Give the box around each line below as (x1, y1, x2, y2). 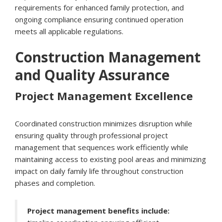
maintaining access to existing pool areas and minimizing (15, 154, 206, 165)
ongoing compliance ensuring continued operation (15, 14, 183, 25)
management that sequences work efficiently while (15, 142, 188, 153)
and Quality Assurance (15, 65, 169, 85)
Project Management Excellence (15, 88, 193, 104)
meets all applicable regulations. (15, 26, 123, 37)
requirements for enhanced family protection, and (15, 2, 184, 13)
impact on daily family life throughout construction (15, 166, 183, 176)
